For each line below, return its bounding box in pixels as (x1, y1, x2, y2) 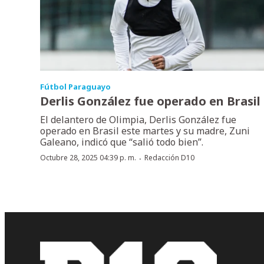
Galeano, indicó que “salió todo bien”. (40, 136, 203, 149)
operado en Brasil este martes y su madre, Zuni (40, 124, 250, 138)
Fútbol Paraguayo (40, 81, 111, 93)
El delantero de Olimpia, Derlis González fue (40, 113, 236, 127)
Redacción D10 (144, 153, 194, 163)
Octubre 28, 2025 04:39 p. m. (40, 153, 136, 163)
